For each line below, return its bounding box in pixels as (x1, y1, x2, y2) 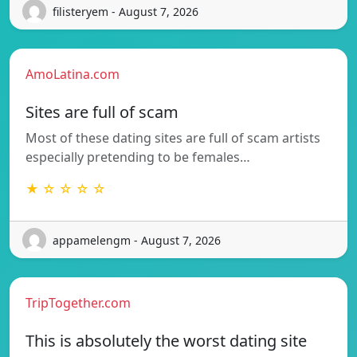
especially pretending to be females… (25, 148, 250, 167)
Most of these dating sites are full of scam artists (25, 129, 320, 147)
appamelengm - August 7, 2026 (53, 232, 221, 248)
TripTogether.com (25, 294, 131, 312)
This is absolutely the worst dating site (25, 330, 307, 352)
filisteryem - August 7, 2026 (53, 3, 198, 19)
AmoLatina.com (25, 65, 120, 84)
